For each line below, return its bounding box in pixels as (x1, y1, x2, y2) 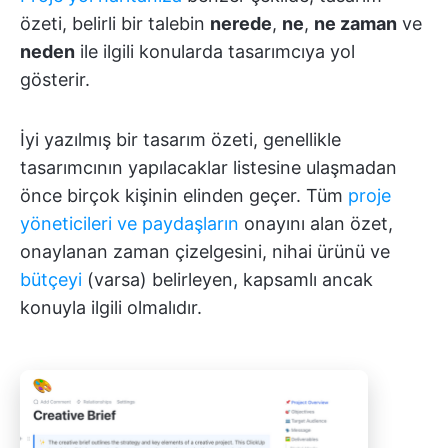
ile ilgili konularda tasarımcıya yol (75, 41, 355, 62)
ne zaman (314, 13, 397, 34)
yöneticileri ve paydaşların (20, 213, 239, 234)
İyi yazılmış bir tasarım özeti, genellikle (20, 129, 341, 150)
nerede (210, 13, 272, 34)
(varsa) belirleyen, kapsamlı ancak (82, 269, 373, 290)
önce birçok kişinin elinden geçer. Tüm (20, 185, 348, 206)
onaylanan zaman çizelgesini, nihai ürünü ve (20, 241, 390, 262)
